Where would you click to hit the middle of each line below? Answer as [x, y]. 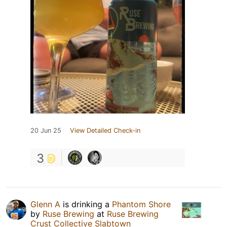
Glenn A [45, 204]
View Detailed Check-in [105, 131]
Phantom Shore [141, 204]
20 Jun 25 [46, 131]
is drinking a [86, 204]
